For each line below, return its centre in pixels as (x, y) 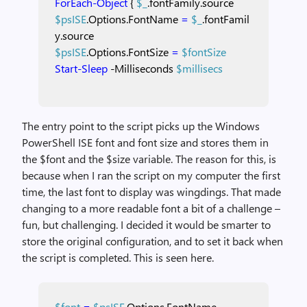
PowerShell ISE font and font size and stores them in (145, 142)
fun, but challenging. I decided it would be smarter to (146, 224)
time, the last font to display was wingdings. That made (151, 192)
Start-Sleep (81, 68)
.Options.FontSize (127, 52)
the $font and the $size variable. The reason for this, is (149, 159)
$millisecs (199, 68)
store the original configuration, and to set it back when (152, 241)
